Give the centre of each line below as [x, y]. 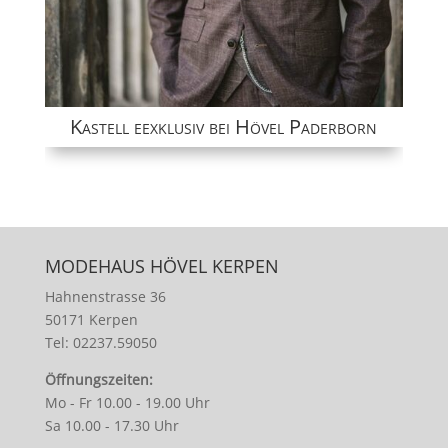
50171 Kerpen [91, 320]
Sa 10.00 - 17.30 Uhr [111, 426]
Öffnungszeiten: [98, 380]
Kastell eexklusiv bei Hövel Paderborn [224, 127]
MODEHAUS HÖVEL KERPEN [161, 266]
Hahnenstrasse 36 [105, 297]
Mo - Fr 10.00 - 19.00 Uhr [127, 403]
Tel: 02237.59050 [100, 343]
